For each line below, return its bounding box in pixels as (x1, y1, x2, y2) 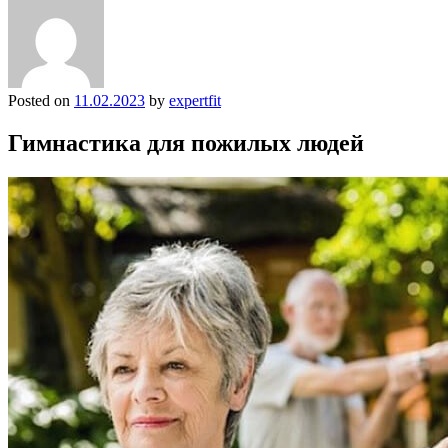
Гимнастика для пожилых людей (8, 129, 364, 156)
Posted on (8, 91, 74, 109)
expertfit (169, 91, 221, 109)
